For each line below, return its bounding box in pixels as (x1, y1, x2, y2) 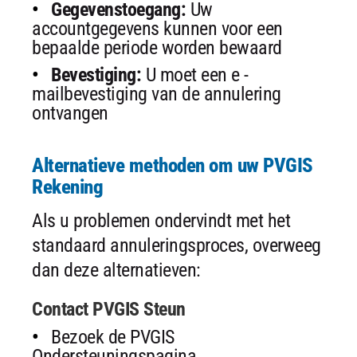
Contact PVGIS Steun (32, 297, 186, 320)
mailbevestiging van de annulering (32, 82, 281, 105)
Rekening (32, 175, 103, 198)
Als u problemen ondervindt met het (32, 209, 290, 232)
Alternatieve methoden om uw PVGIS (32, 153, 313, 177)
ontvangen (32, 101, 108, 124)
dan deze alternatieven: (32, 258, 201, 281)
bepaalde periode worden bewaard (32, 36, 282, 59)
